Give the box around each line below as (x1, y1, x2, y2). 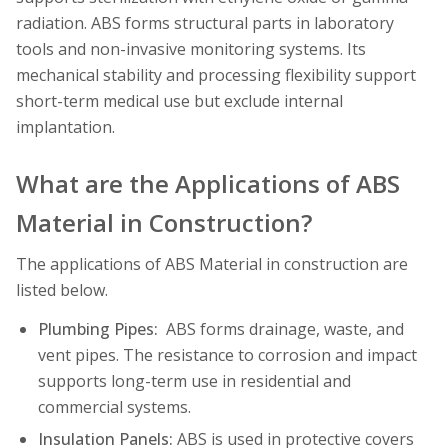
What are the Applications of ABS (16, 166, 400, 200)
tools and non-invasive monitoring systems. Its (16, 37, 366, 60)
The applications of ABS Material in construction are (16, 252, 408, 275)
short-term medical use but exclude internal (16, 89, 343, 112)
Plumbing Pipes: (37, 318, 162, 341)
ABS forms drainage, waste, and (161, 318, 404, 341)
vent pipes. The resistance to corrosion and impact (37, 344, 417, 367)
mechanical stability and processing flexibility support (16, 63, 416, 86)
